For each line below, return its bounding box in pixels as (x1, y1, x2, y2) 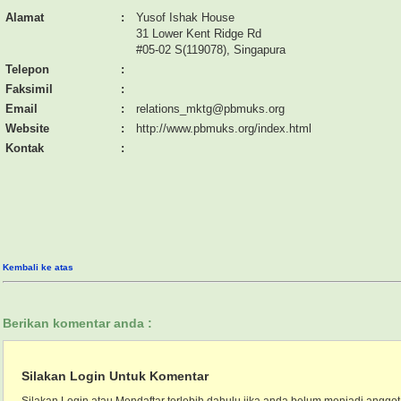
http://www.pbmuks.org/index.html (136, 122, 311, 136)
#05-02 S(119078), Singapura (136, 43, 286, 57)
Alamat (5, 11, 44, 25)
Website (5, 122, 49, 136)
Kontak (5, 141, 44, 156)
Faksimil (5, 82, 53, 97)
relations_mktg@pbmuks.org (136, 102, 285, 116)
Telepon (5, 63, 49, 77)
